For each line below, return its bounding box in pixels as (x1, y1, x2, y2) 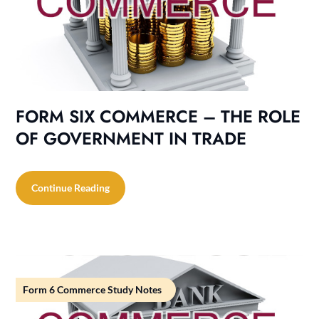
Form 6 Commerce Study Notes (23, 283, 162, 296)
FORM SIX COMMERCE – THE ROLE (16, 103, 301, 129)
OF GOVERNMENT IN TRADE (16, 125, 247, 151)
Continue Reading (31, 181, 110, 194)
